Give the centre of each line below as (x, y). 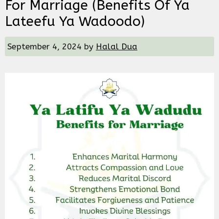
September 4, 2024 (44, 47)
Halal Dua (117, 47)
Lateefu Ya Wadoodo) (75, 22)
